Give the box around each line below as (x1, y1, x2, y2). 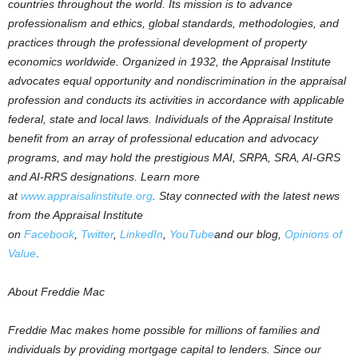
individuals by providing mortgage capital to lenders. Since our (8, 343, 321, 356)
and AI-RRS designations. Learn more (8, 170, 200, 183)
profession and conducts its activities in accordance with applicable (8, 93, 344, 106)
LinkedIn (120, 228, 163, 241)
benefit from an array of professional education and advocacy (8, 132, 318, 145)
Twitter (81, 228, 113, 241)
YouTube (169, 228, 214, 241)
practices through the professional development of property (8, 36, 307, 49)
